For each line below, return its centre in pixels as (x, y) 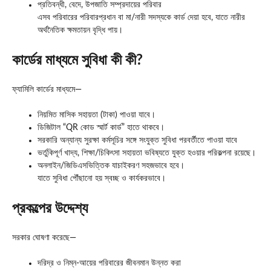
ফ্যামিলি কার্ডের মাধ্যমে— (47, 89)
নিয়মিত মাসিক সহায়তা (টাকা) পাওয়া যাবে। (96, 115)
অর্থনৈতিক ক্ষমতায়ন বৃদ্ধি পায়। (80, 30)
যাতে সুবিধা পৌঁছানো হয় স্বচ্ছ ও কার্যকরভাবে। (102, 178)
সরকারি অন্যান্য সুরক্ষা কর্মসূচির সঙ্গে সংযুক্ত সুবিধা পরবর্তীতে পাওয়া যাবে (137, 140)
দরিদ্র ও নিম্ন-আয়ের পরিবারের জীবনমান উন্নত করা (109, 263)
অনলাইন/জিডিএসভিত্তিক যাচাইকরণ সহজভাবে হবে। (111, 165)
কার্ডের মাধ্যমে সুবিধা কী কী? (77, 60)
